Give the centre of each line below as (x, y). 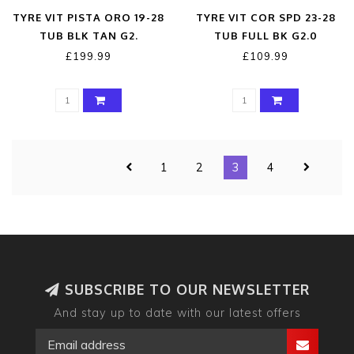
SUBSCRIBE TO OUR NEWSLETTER (185, 290)
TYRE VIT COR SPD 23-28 (265, 18)
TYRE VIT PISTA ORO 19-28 (88, 18)
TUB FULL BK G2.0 (265, 36)
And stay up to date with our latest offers (177, 313)
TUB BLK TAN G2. (88, 36)
